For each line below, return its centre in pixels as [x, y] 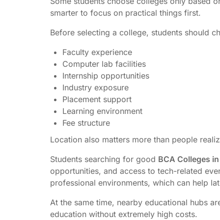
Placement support [97, 99]
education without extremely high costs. [124, 214]
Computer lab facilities [104, 64]
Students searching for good [104, 159]
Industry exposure [96, 87]
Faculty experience [97, 52]
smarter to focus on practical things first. [125, 13]
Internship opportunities [106, 75]
